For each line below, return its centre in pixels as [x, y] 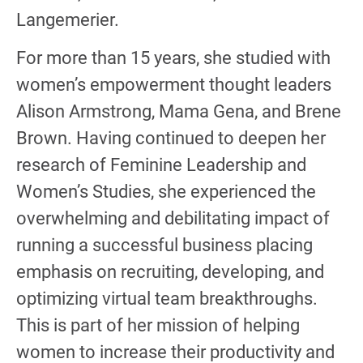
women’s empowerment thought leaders [174, 85]
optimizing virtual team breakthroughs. [167, 299]
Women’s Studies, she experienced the [166, 192]
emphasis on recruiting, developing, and [170, 272]
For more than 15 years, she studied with [173, 58]
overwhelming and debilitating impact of [173, 219]
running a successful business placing [164, 246]
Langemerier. [68, 19]
